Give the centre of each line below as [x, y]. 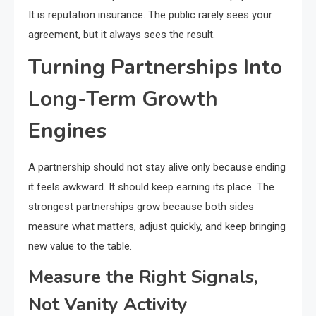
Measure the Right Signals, [143, 277]
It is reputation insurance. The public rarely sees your [150, 15]
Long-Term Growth [123, 99]
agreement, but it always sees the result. [122, 35]
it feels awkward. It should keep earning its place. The [151, 187]
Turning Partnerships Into [155, 68]
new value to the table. [80, 247]
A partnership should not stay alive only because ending [157, 168]
